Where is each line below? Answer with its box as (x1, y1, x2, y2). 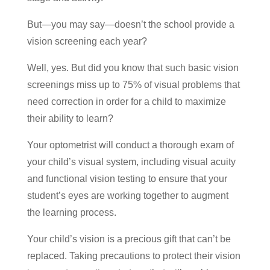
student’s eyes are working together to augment (27, 190, 228, 201)
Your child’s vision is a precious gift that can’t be (27, 233, 231, 244)
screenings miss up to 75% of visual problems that (27, 79, 240, 90)
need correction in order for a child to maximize (27, 96, 226, 107)
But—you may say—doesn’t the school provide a (27, 19, 234, 30)
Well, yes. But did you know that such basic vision (27, 62, 239, 73)
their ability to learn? (27, 113, 113, 124)
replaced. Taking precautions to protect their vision (27, 250, 240, 261)
